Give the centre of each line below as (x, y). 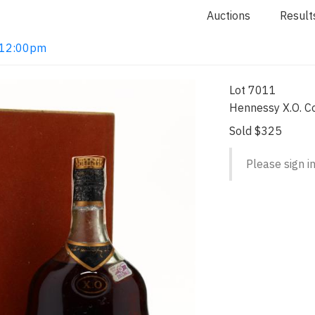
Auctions (229, 15)
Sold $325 (256, 131)
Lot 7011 (253, 90)
